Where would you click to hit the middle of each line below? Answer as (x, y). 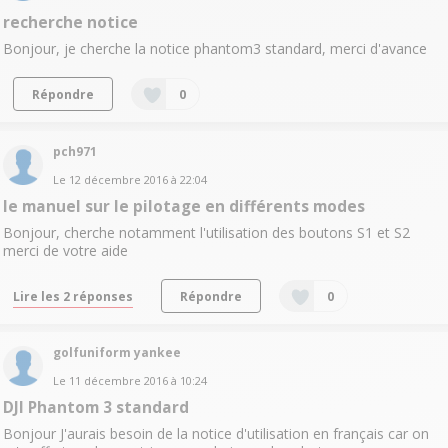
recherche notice (70, 23)
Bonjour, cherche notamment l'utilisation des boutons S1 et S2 (206, 232)
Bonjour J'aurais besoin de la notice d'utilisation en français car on (215, 433)
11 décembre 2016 (118, 380)
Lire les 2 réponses (72, 295)
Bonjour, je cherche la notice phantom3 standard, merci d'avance (214, 49)
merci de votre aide (65, 250)
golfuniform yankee (116, 352)
